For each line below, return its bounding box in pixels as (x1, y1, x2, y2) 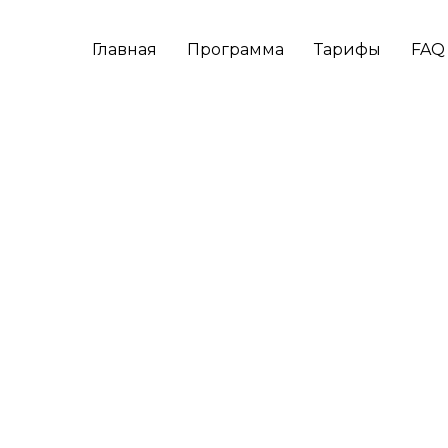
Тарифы (314, 40, 381, 59)
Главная (92, 40, 157, 59)
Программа (187, 40, 284, 59)
